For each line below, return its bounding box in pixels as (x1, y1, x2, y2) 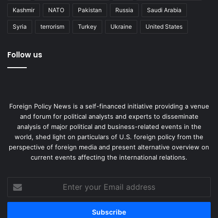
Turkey (78, 23, 97, 31)
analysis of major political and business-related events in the (17, 123, 201, 131)
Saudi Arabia (147, 6, 182, 14)
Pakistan (78, 6, 102, 14)
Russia (115, 6, 133, 14)
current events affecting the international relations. (31, 153, 187, 162)
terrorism (40, 23, 64, 31)
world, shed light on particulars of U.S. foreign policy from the (15, 133, 203, 141)
